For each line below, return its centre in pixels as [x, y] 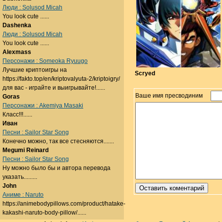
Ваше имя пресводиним [169, 96]
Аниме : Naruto [23, 195]
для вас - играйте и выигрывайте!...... [54, 88]
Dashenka [17, 25]
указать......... [20, 177]
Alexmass [17, 52]
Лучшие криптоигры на [35, 70]
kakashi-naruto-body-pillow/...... [44, 213]
